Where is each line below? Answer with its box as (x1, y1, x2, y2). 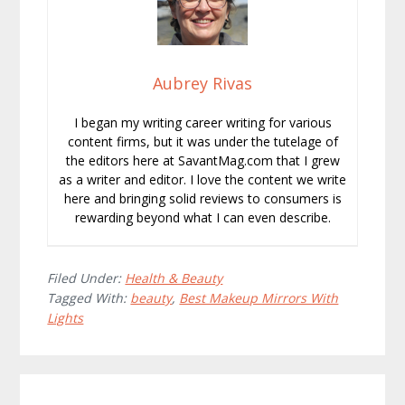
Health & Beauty (125, 269, 223, 287)
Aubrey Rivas (153, 72, 252, 95)
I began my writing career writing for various (73, 114, 332, 132)
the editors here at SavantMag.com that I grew (65, 152, 340, 170)
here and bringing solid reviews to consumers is (63, 190, 342, 208)
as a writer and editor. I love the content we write (59, 171, 346, 189)
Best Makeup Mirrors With (179, 289, 339, 307)
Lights (47, 309, 84, 327)
